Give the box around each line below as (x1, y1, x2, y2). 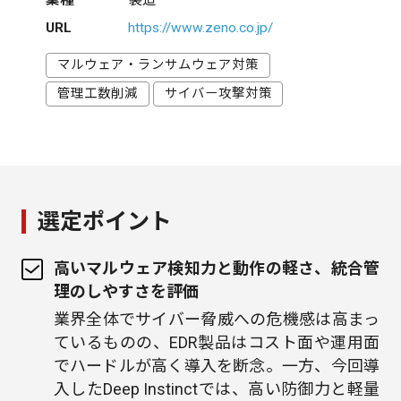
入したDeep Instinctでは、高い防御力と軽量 (53, 379, 380, 398)
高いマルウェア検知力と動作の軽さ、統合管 (53, 259, 380, 278)
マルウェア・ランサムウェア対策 (57, 57, 259, 73)
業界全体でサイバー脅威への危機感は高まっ (53, 309, 380, 328)
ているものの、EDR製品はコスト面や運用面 (53, 332, 380, 352)
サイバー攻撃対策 (164, 86, 272, 101)
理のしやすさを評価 (53, 282, 199, 302)
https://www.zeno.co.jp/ (128, 19, 274, 36)
